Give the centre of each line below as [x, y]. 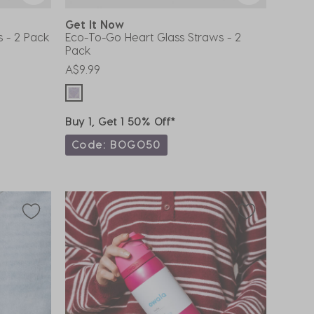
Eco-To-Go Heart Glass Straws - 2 [153, 36]
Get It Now [98, 24]
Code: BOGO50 [116, 144]
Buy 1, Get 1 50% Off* [121, 121]
